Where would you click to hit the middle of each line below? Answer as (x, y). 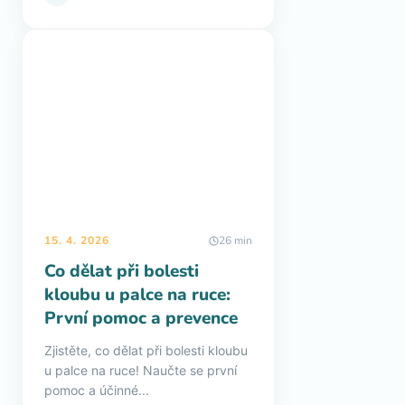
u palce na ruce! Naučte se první (141, 370)
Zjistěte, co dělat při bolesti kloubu (146, 350)
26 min (235, 240)
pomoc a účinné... (97, 390)
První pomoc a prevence (141, 318)
